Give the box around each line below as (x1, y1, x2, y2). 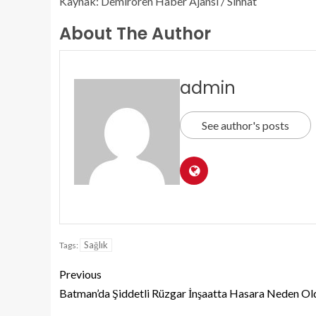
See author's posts (202, 119, 289, 132)
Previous (59, 267, 102, 281)
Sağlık (84, 239, 108, 250)
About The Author (59, 22, 211, 45)
